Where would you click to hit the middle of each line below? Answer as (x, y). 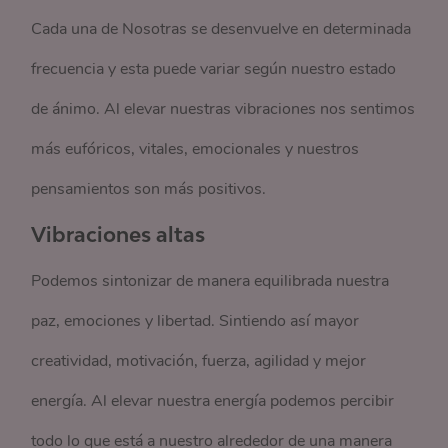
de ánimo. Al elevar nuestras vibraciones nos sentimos (223, 109)
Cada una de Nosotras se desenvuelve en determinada (221, 29)
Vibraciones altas (118, 234)
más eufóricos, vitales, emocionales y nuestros (195, 149)
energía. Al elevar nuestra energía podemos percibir (213, 401)
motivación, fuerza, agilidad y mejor (239, 361)
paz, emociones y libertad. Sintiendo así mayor (195, 321)
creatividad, (72, 361)
